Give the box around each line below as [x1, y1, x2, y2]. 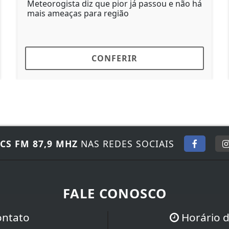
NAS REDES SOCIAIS [78, 138, 174, 150]
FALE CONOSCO [62, 185, 167, 203]
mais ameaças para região [11, 8, 113, 19]
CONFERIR [76, 53, 123, 64]
